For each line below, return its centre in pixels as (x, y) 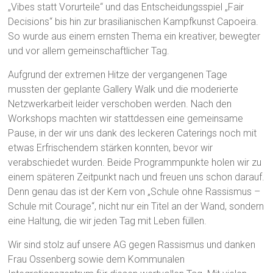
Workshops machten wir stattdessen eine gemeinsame (126, 118)
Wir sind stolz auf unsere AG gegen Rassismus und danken (132, 244)
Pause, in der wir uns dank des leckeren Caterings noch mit (133, 133)
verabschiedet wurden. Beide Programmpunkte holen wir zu (135, 162)
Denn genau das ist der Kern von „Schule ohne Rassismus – (134, 191)
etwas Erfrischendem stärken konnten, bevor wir (111, 147)
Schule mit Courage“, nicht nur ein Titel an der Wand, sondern (136, 206)
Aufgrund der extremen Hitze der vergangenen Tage (118, 74)
